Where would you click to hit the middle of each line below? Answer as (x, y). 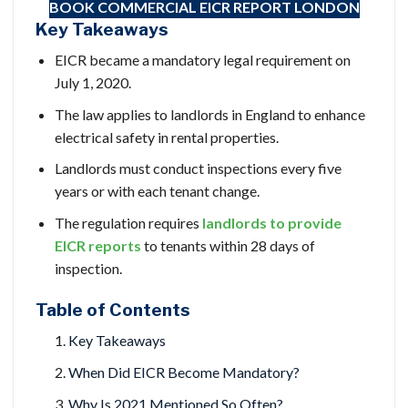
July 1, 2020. (92, 83)
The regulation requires (128, 222)
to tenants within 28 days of (228, 245)
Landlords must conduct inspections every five (198, 168)
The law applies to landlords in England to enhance (209, 114)
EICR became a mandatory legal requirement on (202, 60)
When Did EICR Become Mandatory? (184, 372)
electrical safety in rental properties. (166, 137)
